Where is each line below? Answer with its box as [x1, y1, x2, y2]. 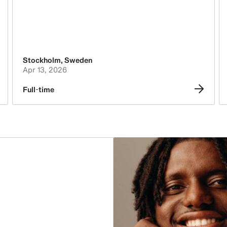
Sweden [64, 55, 92, 64]
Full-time [22, 85, 54, 94]
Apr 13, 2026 [22, 65, 67, 74]
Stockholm [22, 55, 61, 64]
